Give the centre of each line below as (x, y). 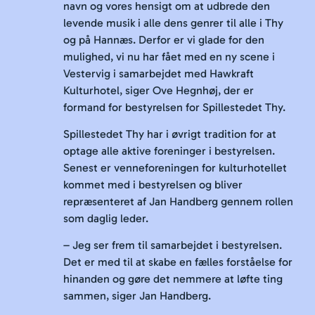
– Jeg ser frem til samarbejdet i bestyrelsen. (173, 245)
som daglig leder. (106, 218)
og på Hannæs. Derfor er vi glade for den (164, 39)
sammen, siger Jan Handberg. (137, 296)
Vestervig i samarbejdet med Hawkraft (159, 73)
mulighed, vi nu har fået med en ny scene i (169, 56)
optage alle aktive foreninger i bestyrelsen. (169, 150)
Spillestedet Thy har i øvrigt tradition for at (170, 134)
